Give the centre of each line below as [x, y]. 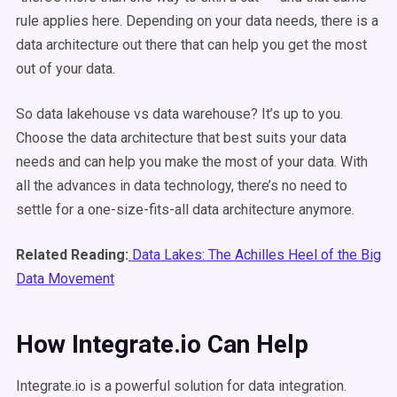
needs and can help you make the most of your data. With [192, 162]
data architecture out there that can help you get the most [191, 45]
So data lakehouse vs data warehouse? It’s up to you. [179, 114]
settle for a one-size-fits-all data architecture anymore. [185, 210]
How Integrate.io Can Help [162, 344]
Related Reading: [72, 255]
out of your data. [66, 69]
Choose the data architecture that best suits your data [181, 138]
